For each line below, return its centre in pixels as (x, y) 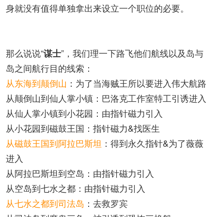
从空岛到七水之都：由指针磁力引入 (76, 188)
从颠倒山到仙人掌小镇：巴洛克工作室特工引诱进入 (106, 98)
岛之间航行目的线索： (49, 68)
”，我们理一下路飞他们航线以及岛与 (132, 53)
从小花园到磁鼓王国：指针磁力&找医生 (83, 128)
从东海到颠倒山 (36, 83)
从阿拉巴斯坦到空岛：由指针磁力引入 (80, 173)
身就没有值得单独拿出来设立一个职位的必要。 (97, 8)
